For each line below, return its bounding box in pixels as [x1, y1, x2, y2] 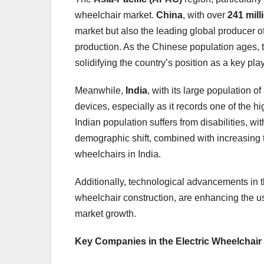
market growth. [75, 208, 136, 219]
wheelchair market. [75, 9, 156, 20]
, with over [183, 9, 227, 20]
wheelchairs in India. [75, 148, 161, 159]
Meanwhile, [75, 85, 126, 95]
